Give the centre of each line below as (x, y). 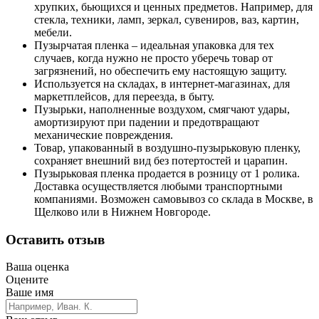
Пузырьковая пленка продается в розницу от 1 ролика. (167, 173)
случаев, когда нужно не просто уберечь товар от (153, 58)
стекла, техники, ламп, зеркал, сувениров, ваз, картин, (167, 19)
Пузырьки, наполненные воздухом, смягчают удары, (162, 109)
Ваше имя (30, 293)
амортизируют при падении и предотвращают (147, 122)
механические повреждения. (104, 135)
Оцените (27, 280)
